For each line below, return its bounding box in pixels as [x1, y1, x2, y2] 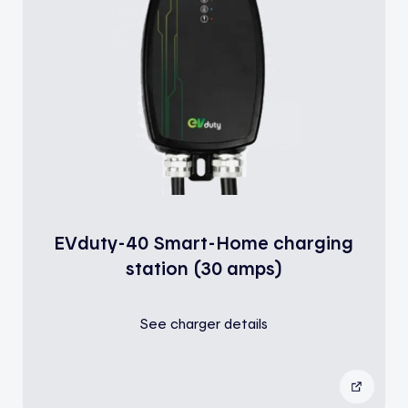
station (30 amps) [125, 256, 282, 279]
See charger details [139, 315, 269, 332]
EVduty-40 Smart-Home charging [54, 230, 354, 253]
